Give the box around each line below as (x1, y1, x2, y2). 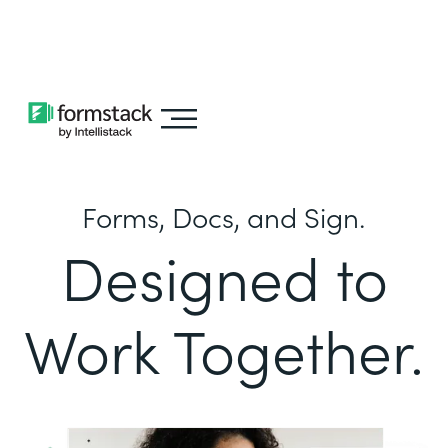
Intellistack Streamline (5, 39, 190, 61)
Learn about (54, 12, 163, 34)
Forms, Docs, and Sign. (82, 196, 366, 236)
